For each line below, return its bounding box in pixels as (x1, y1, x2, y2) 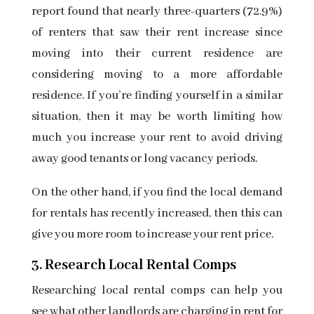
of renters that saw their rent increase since (31, 25, 283, 41)
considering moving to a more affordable (31, 67, 283, 83)
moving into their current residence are (31, 46, 283, 62)
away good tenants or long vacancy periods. (31, 151, 260, 167)
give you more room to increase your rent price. (31, 227, 276, 243)
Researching (31, 283, 96, 299)
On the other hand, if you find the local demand (31, 185, 283, 200)
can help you (210, 283, 283, 299)
